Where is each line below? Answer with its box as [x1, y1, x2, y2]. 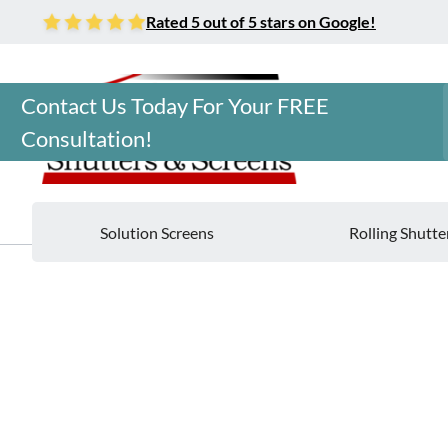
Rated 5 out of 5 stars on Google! [145, 12, 376, 31]
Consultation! [20, 125, 153, 152]
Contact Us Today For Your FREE [20, 92, 329, 119]
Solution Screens [99, 222, 214, 242]
